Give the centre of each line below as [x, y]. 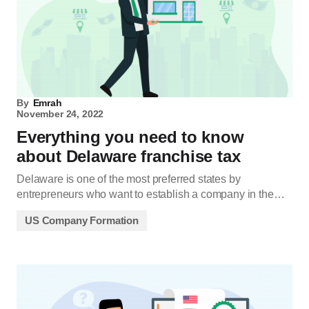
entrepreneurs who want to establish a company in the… [151, 195]
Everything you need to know [130, 137]
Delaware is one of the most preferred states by [129, 179]
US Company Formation [82, 221]
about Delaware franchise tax [129, 157]
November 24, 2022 [60, 114]
